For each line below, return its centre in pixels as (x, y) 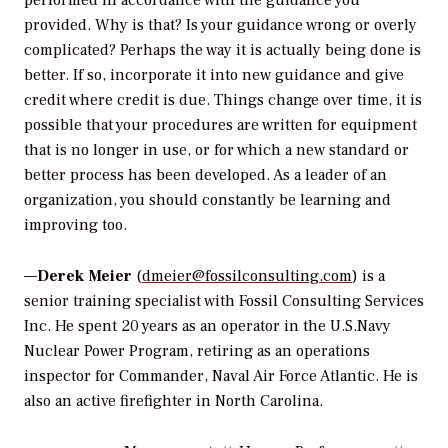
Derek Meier (84, 275)
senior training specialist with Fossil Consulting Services (224, 300)
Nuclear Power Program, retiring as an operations (197, 350)
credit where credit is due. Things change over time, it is (223, 100)
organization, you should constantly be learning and (207, 200)
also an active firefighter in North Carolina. (173, 400)
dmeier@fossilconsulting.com (247, 275)
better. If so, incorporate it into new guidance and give (214, 75)
